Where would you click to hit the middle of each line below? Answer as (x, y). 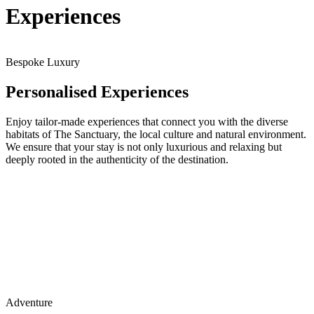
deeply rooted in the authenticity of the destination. (117, 160)
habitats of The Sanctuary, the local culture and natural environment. (156, 135)
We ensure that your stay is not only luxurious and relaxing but (144, 147)
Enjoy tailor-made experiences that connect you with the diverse (147, 122)
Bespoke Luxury (43, 62)
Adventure (29, 303)
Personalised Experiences (97, 92)
